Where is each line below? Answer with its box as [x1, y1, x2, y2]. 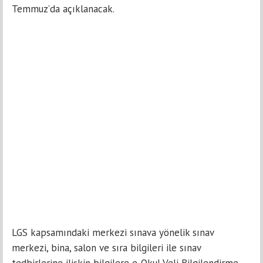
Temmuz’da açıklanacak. [12, 2, 114, 16]
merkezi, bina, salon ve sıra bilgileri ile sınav [12, 241, 201, 255]
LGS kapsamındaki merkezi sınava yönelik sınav [12, 226, 214, 240]
